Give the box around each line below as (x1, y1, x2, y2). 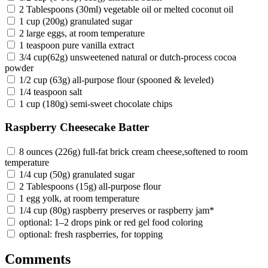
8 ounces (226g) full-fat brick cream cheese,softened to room (19, 146, 248, 157)
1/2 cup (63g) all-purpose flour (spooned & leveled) (19, 75, 214, 86)
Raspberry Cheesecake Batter (5, 120, 149, 133)
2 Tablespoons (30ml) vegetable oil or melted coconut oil (19, 4, 233, 15)
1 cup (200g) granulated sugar (19, 16, 132, 27)
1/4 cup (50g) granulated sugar (19, 169, 135, 179)
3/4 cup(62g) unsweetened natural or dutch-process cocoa (19, 52, 236, 63)
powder (5, 63, 33, 74)
